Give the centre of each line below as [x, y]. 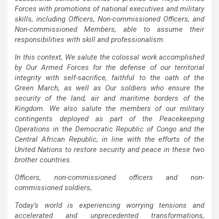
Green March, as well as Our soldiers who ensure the [109, 88]
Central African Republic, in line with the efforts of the [109, 139]
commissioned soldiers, [53, 187]
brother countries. [43, 160]
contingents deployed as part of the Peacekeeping [109, 119]
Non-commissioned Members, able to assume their [109, 29]
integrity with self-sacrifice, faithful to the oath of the [109, 77]
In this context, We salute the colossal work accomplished [109, 57]
